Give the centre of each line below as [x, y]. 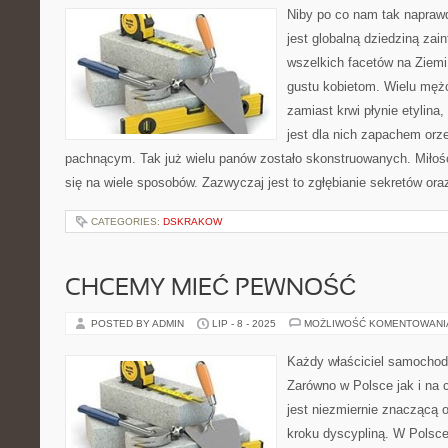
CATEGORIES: [127, 221]
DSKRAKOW [192, 221]
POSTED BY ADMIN [139, 323]
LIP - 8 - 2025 [244, 323]
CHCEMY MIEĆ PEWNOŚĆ [210, 289]
